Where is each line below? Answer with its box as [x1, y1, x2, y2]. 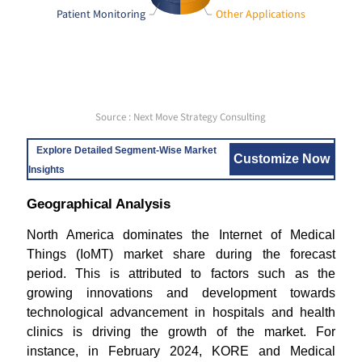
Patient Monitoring [57, 6, 146, 21]
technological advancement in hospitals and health [26, 305, 336, 319]
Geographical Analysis [26, 196, 170, 212]
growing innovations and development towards [26, 286, 336, 300]
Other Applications [215, 6, 305, 21]
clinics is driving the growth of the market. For [26, 325, 336, 339]
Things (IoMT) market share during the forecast [26, 247, 336, 261]
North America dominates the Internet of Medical [26, 228, 336, 242]
